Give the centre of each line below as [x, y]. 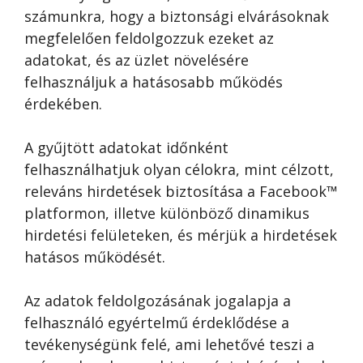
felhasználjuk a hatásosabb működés [154, 82]
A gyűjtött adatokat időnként [126, 147]
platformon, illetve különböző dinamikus [167, 213]
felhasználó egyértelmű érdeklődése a [157, 322]
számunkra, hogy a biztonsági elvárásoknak [177, 16]
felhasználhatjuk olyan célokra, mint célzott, [179, 169]
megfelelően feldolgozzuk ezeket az [149, 38]
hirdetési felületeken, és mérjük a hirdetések [181, 235]
